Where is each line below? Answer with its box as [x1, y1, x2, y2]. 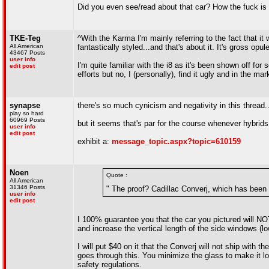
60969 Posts [10, 116, 45, 123]
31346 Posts [10, 184, 45, 190]
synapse [10, 101, 40, 110]
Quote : [106, 172, 127, 178]
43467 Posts [10, 49, 45, 56]
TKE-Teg [10, 34, 41, 43]
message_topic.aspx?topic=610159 [112, 137, 241, 146]
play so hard [10, 110, 44, 116]
